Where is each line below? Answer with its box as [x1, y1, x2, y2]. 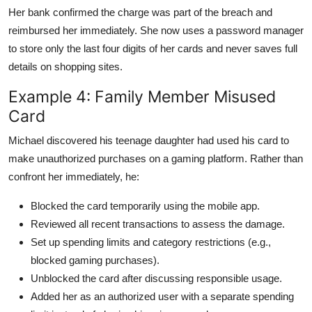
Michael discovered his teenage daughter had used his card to [8, 134, 289, 146]
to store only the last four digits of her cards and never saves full [8, 42, 297, 54]
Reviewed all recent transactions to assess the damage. [31, 217, 285, 230]
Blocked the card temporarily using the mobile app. [31, 199, 260, 212]
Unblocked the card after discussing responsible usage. [31, 272, 282, 284]
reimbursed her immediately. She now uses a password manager [8, 24, 304, 36]
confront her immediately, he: [8, 170, 139, 182]
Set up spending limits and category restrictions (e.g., [31, 235, 271, 248]
